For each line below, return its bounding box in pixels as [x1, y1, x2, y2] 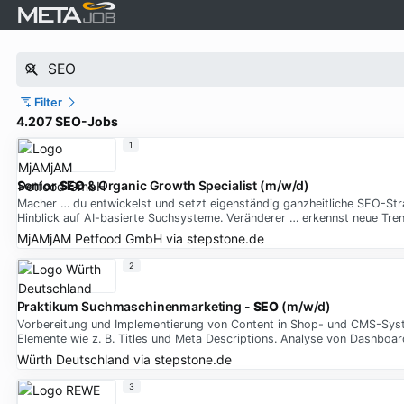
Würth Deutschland [16, 351, 130, 367]
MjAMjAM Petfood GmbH [16, 230, 162, 246]
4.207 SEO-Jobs [15, 114, 118, 129]
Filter [34, 95, 63, 109]
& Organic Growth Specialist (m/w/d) [85, 178, 310, 194]
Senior [16, 178, 60, 194]
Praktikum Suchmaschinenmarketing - [16, 298, 253, 315]
